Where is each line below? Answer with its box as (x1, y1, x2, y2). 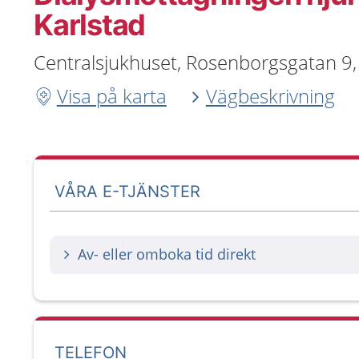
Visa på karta (56, 83, 167, 109)
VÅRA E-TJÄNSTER (54, 181, 201, 201)
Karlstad (34, 7, 145, 42)
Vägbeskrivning (205, 83, 335, 109)
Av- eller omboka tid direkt (78, 244, 256, 264)
